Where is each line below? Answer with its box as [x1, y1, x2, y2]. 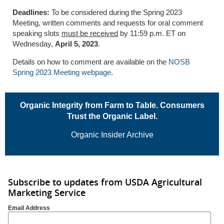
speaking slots [12, 28, 61, 37]
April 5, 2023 [55, 39, 98, 48]
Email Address [8, 204, 50, 211]
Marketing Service [8, 186, 85, 198]
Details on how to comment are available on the [12, 57, 168, 66]
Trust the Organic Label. [66, 111, 157, 120]
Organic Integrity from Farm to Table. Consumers [19, 100, 204, 109]
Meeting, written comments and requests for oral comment [12, 18, 203, 27]
